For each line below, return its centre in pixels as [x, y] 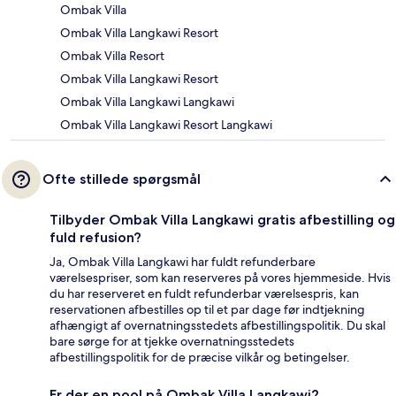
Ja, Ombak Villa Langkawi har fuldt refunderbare [183, 261]
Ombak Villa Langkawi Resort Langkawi [166, 124]
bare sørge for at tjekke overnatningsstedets [172, 341]
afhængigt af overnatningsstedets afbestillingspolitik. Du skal [217, 325]
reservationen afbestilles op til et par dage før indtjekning [207, 309]
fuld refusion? [95, 237]
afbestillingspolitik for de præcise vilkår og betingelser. [200, 357]
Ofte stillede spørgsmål [122, 179]
